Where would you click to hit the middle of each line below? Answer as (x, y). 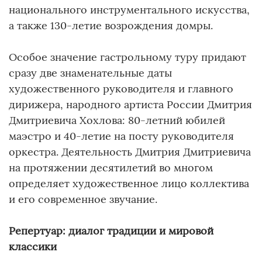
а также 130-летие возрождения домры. (111, 25)
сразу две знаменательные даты (90, 73)
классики (33, 246)
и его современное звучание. (83, 199)
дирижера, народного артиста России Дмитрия (130, 104)
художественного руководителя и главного (121, 88)
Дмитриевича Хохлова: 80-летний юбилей (117, 120)
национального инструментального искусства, (129, 9)
